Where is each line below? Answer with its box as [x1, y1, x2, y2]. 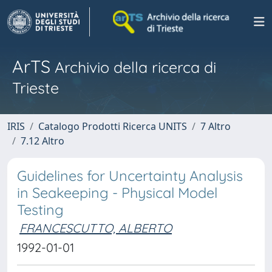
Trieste [12, 78, 59, 97]
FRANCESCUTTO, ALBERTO [19, 220, 172, 236]
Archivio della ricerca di [50, 58, 216, 76]
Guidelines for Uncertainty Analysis [17, 167, 243, 185]
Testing [17, 201, 64, 219]
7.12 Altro [21, 134, 64, 148]
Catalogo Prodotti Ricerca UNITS [38, 120, 187, 133]
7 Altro [200, 120, 231, 133]
